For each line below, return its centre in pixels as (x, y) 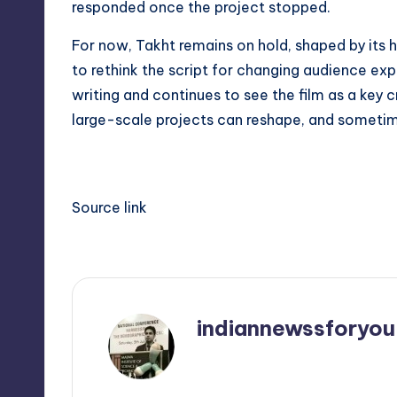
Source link (109, 207)
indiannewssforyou (296, 328)
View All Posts (248, 370)
